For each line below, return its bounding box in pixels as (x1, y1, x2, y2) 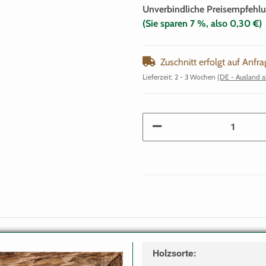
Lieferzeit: (142, 72, 175, 81)
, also (206, 17, 230, 29)
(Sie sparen (142, 17, 190, 29)
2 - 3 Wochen (175, 72, 217, 81)
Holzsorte (153, 247, 194, 259)
